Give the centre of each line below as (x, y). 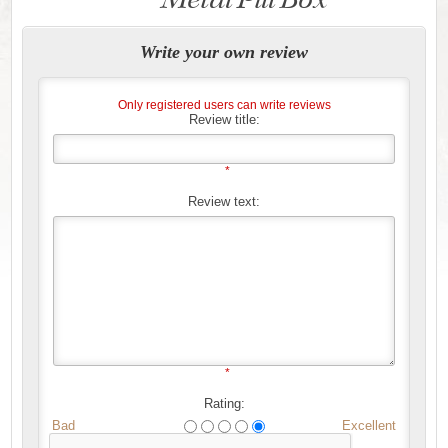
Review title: (224, 119)
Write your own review (224, 51)
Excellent (368, 425)
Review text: (224, 201)
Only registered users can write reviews (224, 104)
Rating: (224, 403)
